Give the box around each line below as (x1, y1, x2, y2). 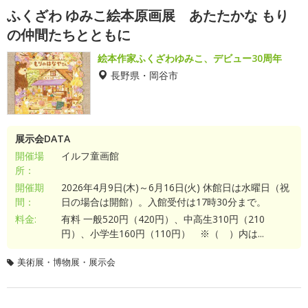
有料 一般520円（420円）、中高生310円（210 (60, 212, 265, 225)
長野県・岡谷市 (111, 70, 178, 80)
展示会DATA (15, 132, 70, 145)
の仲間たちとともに (7, 25, 131, 44)
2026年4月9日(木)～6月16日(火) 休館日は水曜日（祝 (60, 181, 289, 194)
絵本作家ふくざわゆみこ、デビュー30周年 (98, 52, 282, 65)
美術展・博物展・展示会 (17, 256, 115, 268)
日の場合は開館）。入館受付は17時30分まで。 (60, 195, 266, 208)
